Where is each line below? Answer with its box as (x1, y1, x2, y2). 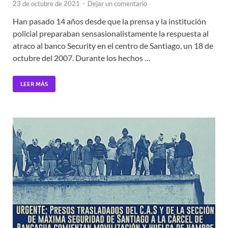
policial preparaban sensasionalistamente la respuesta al (13, 28, 209, 39)
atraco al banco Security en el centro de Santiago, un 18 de (13, 41, 213, 51)
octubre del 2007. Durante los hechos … (13, 53, 151, 63)
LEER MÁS (20, 80, 48, 88)
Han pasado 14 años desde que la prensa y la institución (13, 16, 206, 26)
